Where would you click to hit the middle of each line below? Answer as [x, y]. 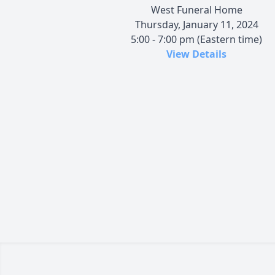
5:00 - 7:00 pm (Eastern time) [196, 39]
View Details [196, 54]
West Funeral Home [196, 10]
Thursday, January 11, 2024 [196, 24]
